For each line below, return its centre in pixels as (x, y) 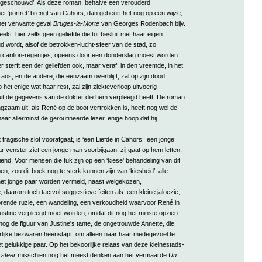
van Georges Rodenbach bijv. (142, 23)
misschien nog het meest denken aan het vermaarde (92, 255)
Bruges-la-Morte (76, 23)
